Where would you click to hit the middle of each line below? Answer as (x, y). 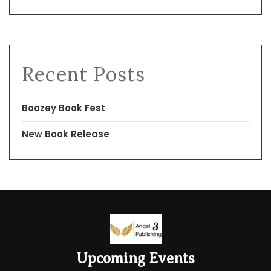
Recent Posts (83, 74)
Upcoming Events (135, 258)
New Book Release (66, 134)
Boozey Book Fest (64, 108)
